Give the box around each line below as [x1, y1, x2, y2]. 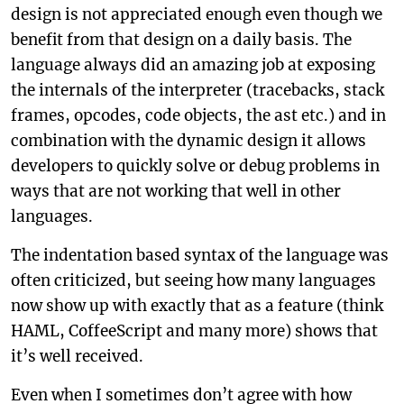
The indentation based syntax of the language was [11, 245, 389, 265]
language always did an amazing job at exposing [11, 55, 375, 75]
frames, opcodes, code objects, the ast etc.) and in [11, 106, 386, 125]
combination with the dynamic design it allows [11, 131, 366, 151]
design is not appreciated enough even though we [11, 5, 382, 24]
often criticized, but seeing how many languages [11, 271, 376, 290]
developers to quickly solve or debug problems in [11, 156, 380, 176]
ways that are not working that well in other [11, 181, 341, 201]
